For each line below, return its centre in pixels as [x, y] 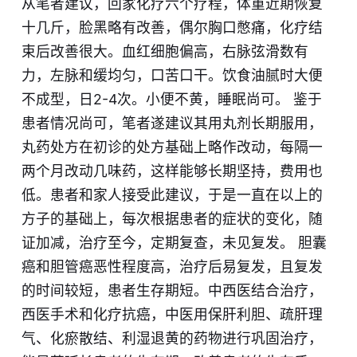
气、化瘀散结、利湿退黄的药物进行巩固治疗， [172, 339]
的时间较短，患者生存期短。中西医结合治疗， [172, 291]
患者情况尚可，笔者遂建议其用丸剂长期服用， [172, 124]
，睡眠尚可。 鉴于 [262, 100]
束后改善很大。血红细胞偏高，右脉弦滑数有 [165, 52]
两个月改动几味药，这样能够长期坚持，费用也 [172, 171]
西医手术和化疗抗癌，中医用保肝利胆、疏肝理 [172, 315]
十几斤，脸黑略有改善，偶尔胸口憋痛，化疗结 [172, 28]
